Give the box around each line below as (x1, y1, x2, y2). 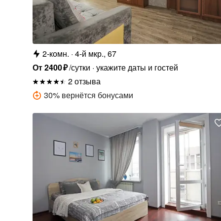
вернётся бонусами (61, 89, 133, 101)
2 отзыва (68, 75, 101, 87)
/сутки (69, 62, 90, 74)
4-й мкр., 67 (74, 48, 116, 60)
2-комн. (42, 48, 69, 60)
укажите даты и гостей (96, 62, 178, 74)
